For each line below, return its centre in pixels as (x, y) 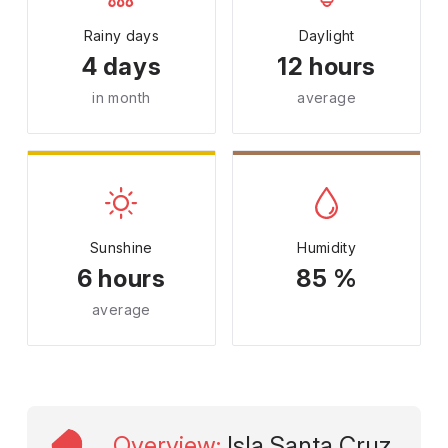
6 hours (121, 278)
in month (121, 97)
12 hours (327, 66)
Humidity (327, 247)
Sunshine (121, 247)
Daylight (326, 35)
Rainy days (121, 35)
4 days (121, 66)
